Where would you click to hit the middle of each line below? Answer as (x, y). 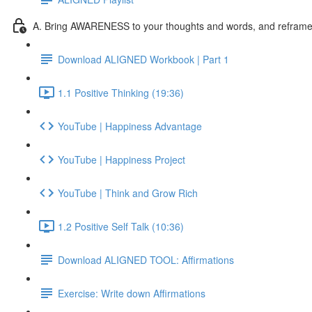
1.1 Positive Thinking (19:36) (121, 92)
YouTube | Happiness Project (122, 159)
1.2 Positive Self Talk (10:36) (121, 226)
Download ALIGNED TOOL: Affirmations (146, 259)
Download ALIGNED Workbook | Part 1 (143, 59)
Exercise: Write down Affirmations (132, 293)
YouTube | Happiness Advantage (130, 126)
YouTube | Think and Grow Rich (128, 193)
